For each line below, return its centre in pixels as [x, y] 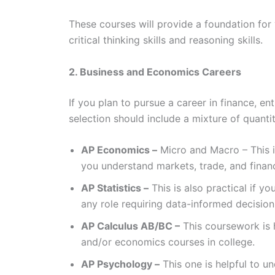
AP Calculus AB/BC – [130, 226]
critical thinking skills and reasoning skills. [166, 40]
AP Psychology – [120, 264]
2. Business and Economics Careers [155, 72]
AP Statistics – [115, 188]
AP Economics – [119, 150]
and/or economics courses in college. [168, 242]
